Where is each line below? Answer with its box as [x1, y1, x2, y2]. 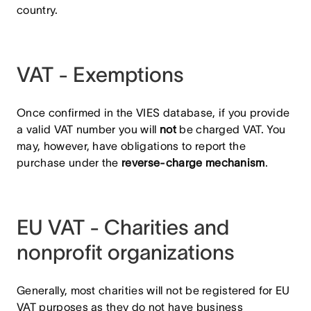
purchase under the [17, 156, 122, 169]
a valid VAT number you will [17, 123, 160, 135]
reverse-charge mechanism [121, 156, 265, 169]
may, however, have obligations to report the [17, 140, 246, 152]
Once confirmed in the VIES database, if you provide [17, 106, 290, 119]
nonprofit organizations [17, 241, 235, 264]
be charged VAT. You [176, 123, 286, 135]
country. [17, 3, 58, 16]
